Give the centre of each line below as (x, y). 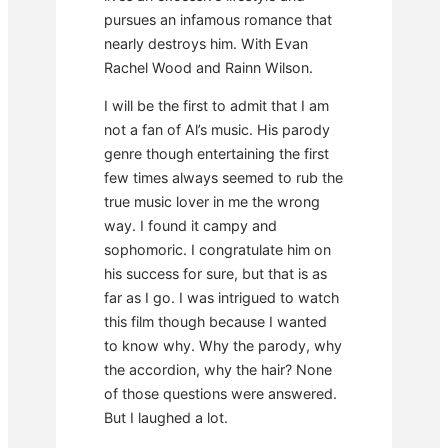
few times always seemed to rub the (223, 177)
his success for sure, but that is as (215, 273)
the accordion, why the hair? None (218, 369)
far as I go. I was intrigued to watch (221, 297)
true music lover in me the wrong (212, 201)
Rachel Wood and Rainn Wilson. (208, 67)
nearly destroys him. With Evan (206, 43)
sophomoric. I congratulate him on (217, 249)
